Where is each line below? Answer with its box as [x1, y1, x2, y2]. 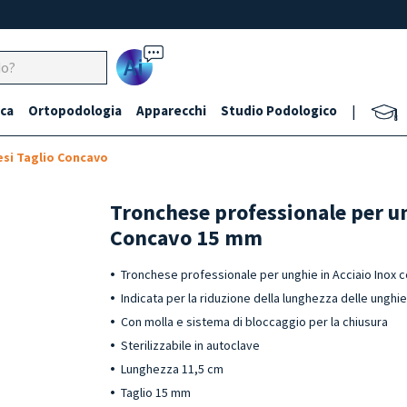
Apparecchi [136, 102, 206, 119]
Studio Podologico [221, 102, 337, 119]
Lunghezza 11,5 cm [121, 361, 227, 377]
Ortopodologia [28, 102, 122, 119]
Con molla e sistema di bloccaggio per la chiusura [121, 313, 389, 330]
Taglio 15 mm [121, 384, 192, 401]
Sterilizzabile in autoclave [121, 337, 261, 353]
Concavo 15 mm [110, 223, 263, 252]
